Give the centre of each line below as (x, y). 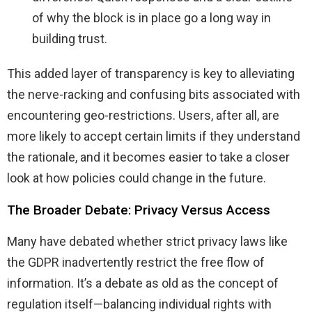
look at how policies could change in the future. (136, 178)
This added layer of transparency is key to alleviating (151, 73)
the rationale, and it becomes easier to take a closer (148, 157)
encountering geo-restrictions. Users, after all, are (143, 115)
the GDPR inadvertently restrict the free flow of (136, 262)
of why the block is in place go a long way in (151, 17)
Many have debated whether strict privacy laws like (147, 241)
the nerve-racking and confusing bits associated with (154, 94)
